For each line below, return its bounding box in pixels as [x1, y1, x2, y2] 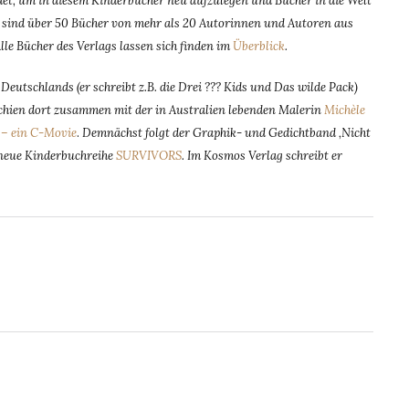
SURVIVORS [116, 147, 182, 163]
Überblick [233, 38, 285, 54]
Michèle [324, 101, 365, 118]
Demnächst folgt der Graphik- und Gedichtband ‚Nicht [82, 124, 371, 141]
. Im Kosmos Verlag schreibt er [182, 147, 342, 163]
